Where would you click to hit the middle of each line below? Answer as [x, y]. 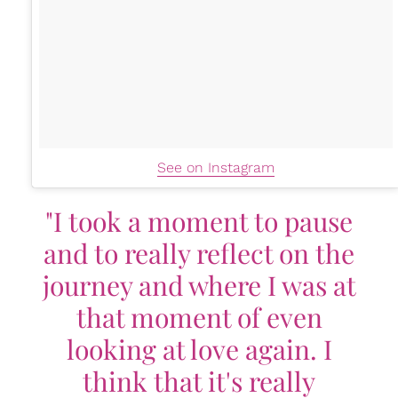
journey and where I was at [199, 285]
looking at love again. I [199, 349]
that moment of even [199, 317]
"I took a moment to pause [199, 221]
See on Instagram [216, 167]
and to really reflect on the [199, 253]
